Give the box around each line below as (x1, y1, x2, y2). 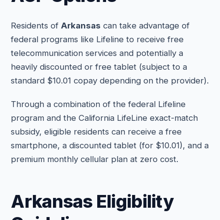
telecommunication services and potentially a (11, 48, 184, 58)
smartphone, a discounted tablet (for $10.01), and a (11, 140, 209, 150)
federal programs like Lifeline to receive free (11, 34, 184, 44)
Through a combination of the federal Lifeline (11, 99, 186, 109)
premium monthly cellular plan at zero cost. (11, 154, 179, 164)
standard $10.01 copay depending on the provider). (11, 76, 209, 85)
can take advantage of (101, 21, 190, 30)
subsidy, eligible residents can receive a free (11, 127, 182, 137)
